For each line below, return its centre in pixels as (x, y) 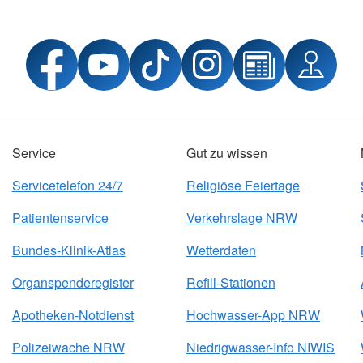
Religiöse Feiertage (243, 185)
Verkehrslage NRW (241, 218)
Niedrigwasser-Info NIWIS (260, 347)
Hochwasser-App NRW (253, 315)
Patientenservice (60, 218)
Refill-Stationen (231, 282)
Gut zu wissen (226, 153)
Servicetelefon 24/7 (67, 185)
